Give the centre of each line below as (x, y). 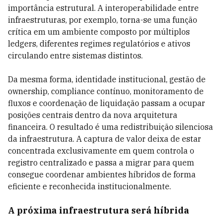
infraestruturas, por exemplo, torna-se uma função (103, 20)
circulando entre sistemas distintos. (75, 55)
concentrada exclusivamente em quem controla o (101, 151)
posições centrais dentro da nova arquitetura (93, 115)
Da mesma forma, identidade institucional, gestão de (107, 79)
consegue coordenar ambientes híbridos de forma (102, 174)
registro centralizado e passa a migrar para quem (101, 163)
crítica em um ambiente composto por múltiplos (99, 32)
